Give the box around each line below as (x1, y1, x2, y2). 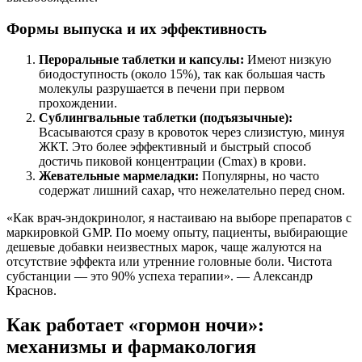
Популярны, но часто (199, 169, 319, 183)
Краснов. (6, 284, 57, 298)
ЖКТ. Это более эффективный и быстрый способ (39, 140, 311, 154)
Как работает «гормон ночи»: (6, 314, 264, 336)
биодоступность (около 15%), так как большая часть (39, 67, 325, 82)
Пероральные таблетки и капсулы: (39, 53, 244, 67)
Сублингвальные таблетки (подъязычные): (39, 111, 293, 125)
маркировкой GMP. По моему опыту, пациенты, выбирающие (6, 225, 347, 240)
